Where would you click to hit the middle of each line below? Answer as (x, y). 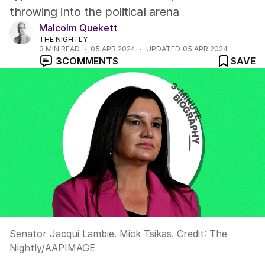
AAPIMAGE (70, 248)
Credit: (192, 234)
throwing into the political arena (94, 12)
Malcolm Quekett (78, 28)
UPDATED (163, 49)
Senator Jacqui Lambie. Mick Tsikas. (92, 234)
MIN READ (62, 49)
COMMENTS (90, 61)
